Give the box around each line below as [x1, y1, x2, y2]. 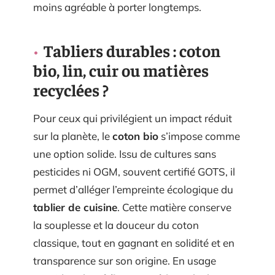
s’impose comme [158, 130, 240, 143]
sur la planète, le [33, 130, 112, 143]
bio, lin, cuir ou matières [33, 60, 209, 81]
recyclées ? [33, 79, 109, 101]
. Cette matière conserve [117, 201, 231, 214]
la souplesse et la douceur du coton [33, 219, 199, 232]
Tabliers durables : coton [44, 40, 220, 61]
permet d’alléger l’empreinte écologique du [33, 183, 233, 196]
